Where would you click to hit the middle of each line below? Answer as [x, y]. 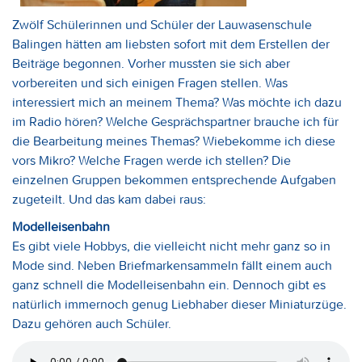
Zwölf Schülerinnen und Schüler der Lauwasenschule [162, 25]
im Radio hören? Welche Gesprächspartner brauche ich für [175, 122]
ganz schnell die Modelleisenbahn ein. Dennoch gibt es [169, 285]
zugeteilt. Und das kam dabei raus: [109, 199]
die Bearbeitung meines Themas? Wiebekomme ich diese [174, 141]
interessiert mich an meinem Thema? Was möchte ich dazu [177, 102]
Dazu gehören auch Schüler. [92, 324]
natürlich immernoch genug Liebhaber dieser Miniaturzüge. [179, 304]
